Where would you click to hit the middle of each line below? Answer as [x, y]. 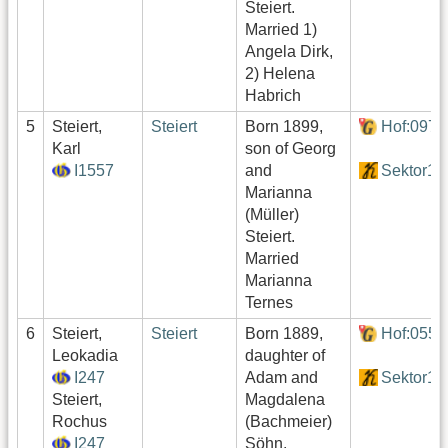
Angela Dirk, [289, 51]
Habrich [273, 95]
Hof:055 [409, 333]
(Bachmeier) [288, 421]
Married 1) [281, 29]
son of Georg [290, 148]
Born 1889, [284, 333]
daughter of [285, 355]
